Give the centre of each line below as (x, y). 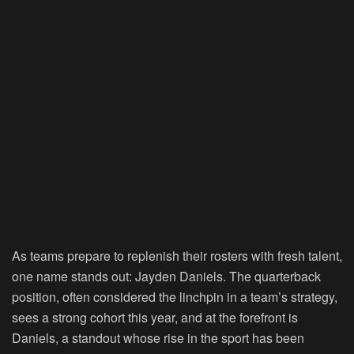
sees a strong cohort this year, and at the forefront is (155, 318)
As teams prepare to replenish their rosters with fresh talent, (177, 256)
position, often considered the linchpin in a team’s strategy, (175, 297)
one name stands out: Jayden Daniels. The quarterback (166, 277)
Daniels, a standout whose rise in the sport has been (158, 338)
